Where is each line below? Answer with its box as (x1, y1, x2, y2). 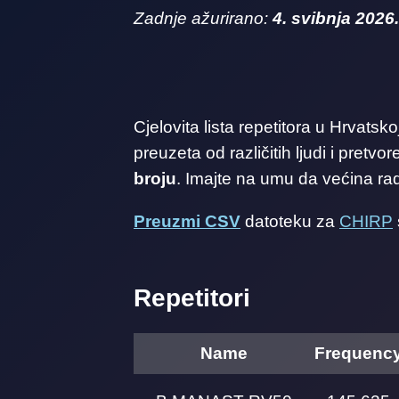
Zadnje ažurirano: (134, 8, 273, 28)
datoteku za (240, 211, 339, 231)
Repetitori (134, 283, 250, 312)
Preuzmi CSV (134, 211, 240, 231)
